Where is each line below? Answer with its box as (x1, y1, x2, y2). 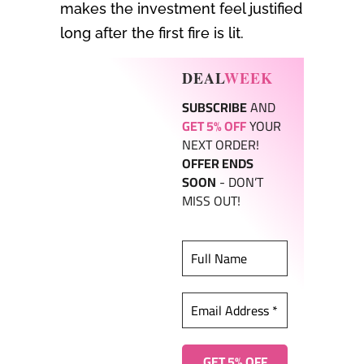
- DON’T (216, 170, 263, 195)
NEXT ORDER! (182, 132, 259, 158)
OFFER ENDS (182, 151, 253, 176)
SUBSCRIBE (182, 95, 247, 120)
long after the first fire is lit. (60, 24, 244, 42)
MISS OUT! (182, 188, 240, 214)
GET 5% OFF (182, 114, 246, 139)
